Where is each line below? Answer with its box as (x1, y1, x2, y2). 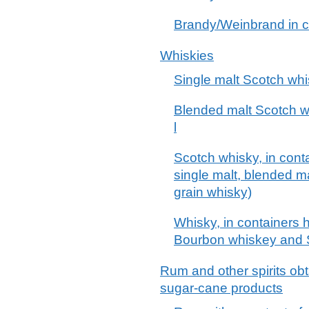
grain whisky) (174, 184, 252, 199)
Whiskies (160, 48, 214, 63)
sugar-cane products (160, 280, 283, 295)
